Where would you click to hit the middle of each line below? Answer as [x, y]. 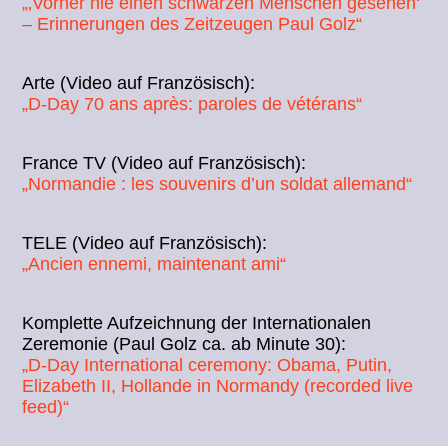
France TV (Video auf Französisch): [164, 162]
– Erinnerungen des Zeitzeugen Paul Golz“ [192, 23]
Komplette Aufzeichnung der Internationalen [197, 322]
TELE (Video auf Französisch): [145, 242]
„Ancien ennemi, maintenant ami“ [154, 263]
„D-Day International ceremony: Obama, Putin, [207, 364]
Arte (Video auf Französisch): [139, 82]
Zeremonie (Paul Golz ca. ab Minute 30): [184, 343]
